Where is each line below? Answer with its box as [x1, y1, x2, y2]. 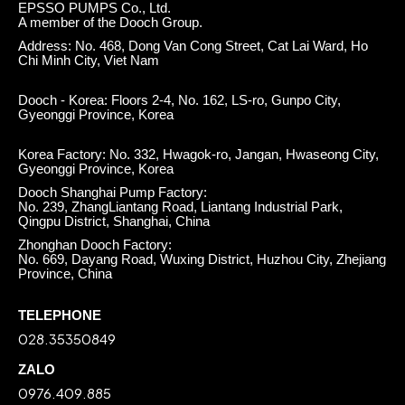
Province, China [18, 266, 112, 281]
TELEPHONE [18, 307, 101, 323]
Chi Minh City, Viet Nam [18, 52, 159, 68]
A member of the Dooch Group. [18, 14, 202, 30]
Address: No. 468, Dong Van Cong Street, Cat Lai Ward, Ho [18, 38, 368, 53]
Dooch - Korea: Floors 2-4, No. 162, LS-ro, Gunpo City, [18, 92, 341, 108]
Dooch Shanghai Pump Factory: [18, 184, 207, 200]
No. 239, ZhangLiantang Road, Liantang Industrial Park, [18, 199, 343, 214]
